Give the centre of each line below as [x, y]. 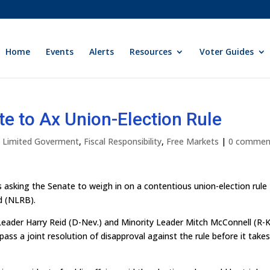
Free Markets [193, 141]
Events [60, 52]
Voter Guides [227, 52]
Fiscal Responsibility [123, 141]
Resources [151, 52]
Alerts [102, 52]
